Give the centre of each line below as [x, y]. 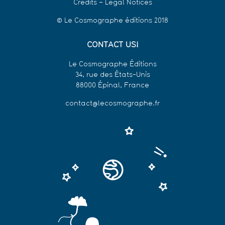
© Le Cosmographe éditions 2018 [113, 21]
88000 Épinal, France [113, 86]
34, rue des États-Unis [113, 75]
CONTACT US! [113, 45]
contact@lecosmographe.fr [113, 104]
